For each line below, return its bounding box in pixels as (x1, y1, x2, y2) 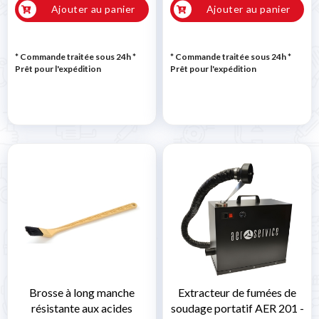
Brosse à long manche (29, 286, 135, 300)
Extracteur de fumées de (178, 286, 296, 300)
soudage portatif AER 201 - (170, 301, 304, 315)
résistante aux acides (31, 301, 132, 315)
